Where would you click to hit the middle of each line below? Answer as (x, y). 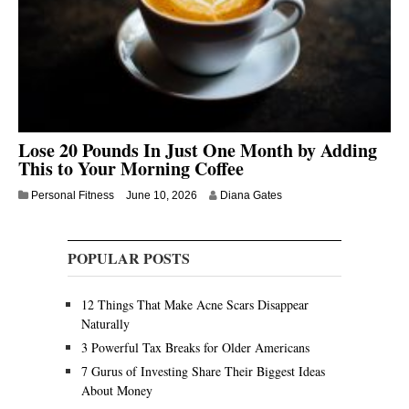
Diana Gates (251, 196)
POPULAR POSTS (129, 258)
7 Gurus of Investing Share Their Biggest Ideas (203, 372)
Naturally (105, 324)
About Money (117, 391)
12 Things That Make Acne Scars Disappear (195, 305)
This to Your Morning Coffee (131, 169)
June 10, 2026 (162, 196)
